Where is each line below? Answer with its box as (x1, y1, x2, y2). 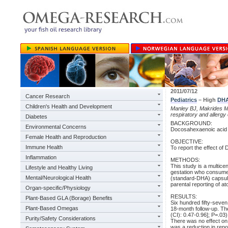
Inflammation (25, 154, 56, 160)
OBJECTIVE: (170, 138, 203, 145)
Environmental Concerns (25, 124, 87, 130)
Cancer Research (25, 93, 70, 99)
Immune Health (25, 144, 63, 150)
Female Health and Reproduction (25, 134, 106, 140)
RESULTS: (170, 193, 197, 199)
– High (197, 97, 217, 103)
